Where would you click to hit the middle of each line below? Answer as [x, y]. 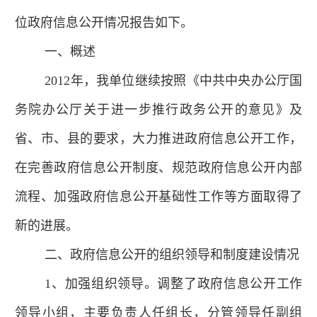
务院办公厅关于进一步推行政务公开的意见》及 [158, 109]
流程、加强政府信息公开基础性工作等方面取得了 [158, 196]
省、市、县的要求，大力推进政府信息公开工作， [158, 138]
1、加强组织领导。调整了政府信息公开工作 [174, 283]
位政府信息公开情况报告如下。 [104, 22]
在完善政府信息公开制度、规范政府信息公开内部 [158, 167]
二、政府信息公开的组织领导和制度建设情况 [172, 254]
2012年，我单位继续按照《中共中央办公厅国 [174, 80]
